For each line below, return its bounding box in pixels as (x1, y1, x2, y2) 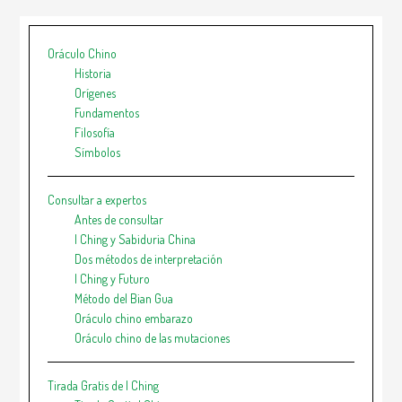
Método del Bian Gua (74, 290, 174, 306)
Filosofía (74, 124, 116, 140)
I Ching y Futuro (74, 270, 151, 286)
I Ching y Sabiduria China (74, 231, 197, 247)
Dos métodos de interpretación (74, 250, 223, 267)
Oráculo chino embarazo (74, 310, 194, 326)
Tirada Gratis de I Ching (48, 377, 160, 393)
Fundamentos (74, 104, 140, 120)
